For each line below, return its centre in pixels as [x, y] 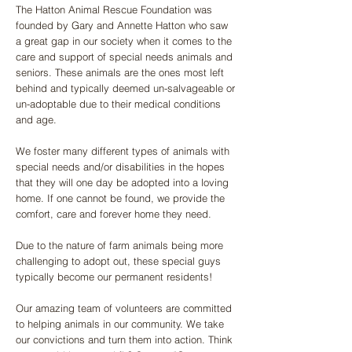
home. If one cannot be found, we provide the [120, 198]
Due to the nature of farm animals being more [119, 245]
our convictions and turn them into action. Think [124, 339]
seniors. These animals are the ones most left [120, 72]
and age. [38, 119]
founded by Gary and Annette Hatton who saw [122, 25]
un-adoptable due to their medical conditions [118, 104]
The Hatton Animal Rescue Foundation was [114, 9]
